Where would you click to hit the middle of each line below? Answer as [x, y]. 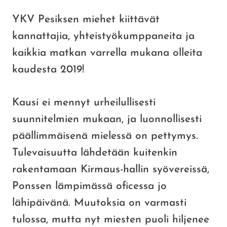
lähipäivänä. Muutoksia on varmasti [99, 203]
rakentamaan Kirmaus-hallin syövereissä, [111, 170]
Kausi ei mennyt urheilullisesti [84, 103]
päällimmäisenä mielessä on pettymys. [105, 136]
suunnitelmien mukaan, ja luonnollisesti [107, 120]
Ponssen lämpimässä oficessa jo [89, 186]
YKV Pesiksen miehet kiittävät [86, 20]
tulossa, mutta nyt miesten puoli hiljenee [111, 220]
